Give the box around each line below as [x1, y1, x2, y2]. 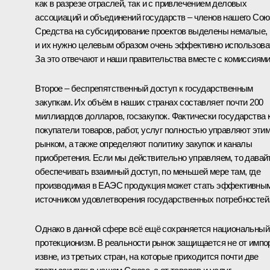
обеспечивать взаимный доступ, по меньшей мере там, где [35, 166, 260, 177]
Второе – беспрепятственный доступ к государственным [35, 83, 253, 94]
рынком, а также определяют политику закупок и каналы [35, 139, 253, 149]
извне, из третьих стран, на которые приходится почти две [35, 251, 259, 262]
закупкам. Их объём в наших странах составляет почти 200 [35, 97, 263, 108]
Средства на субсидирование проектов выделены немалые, [35, 26, 268, 37]
